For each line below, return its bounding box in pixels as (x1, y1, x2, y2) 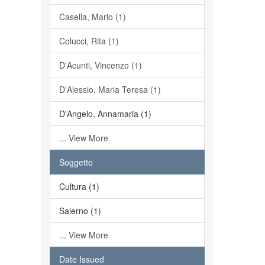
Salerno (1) (59, 205, 101, 216)
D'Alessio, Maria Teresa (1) (59, 83, 161, 95)
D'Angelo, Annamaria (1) (59, 108, 151, 119)
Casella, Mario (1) (59, 11, 126, 22)
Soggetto (59, 156, 93, 168)
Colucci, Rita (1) (59, 35, 119, 47)
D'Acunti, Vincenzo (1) (59, 59, 142, 71)
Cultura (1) (59, 180, 99, 192)
